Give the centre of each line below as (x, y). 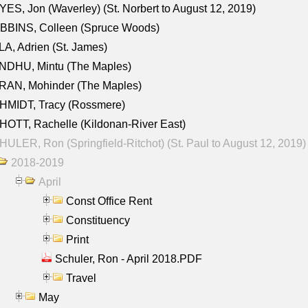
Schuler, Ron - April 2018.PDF (129, 258)
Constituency (98, 220)
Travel (81, 278)
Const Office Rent (109, 201)
